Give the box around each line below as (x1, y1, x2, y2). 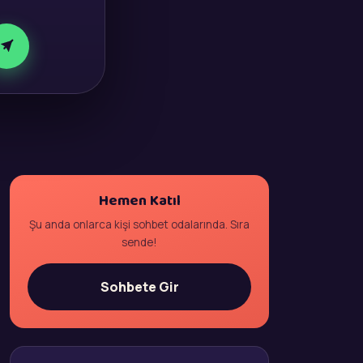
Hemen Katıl (98, 190, 181, 212)
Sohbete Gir (100, 277, 179, 296)
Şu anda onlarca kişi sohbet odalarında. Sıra (29, 217, 250, 232)
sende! (122, 235, 157, 250)
